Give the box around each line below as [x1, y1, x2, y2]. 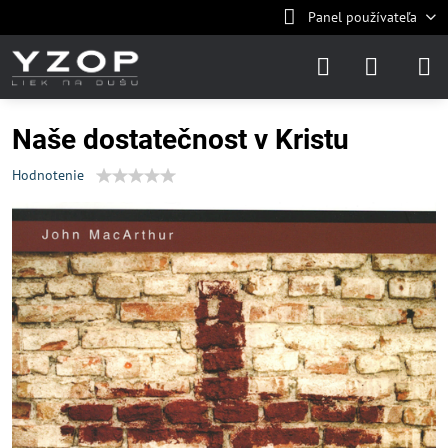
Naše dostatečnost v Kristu [12, 123, 349, 156]
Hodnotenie [12, 166, 84, 184]
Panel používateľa [307, 8, 417, 26]
